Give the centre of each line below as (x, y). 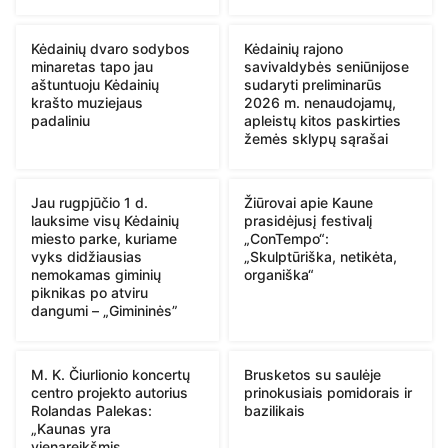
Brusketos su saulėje (312, 375)
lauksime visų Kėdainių (105, 221)
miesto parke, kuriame (104, 239)
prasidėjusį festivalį (308, 221)
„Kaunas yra (71, 429)
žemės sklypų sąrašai (316, 139)
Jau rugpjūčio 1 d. (89, 203)
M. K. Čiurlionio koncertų (110, 375)
